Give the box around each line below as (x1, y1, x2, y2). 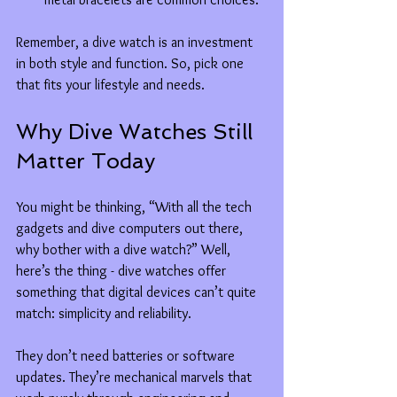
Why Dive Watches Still (16, 118, 259, 144)
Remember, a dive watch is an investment (16, 33, 256, 51)
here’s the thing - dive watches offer (16, 261, 230, 279)
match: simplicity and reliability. (16, 304, 191, 322)
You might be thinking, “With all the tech (16, 198, 255, 215)
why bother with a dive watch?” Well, (16, 240, 234, 258)
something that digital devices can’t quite (16, 283, 260, 300)
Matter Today (16, 147, 155, 174)
